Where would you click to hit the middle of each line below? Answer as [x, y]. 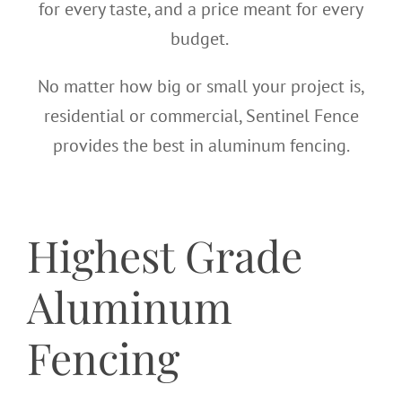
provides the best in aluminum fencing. [201, 145]
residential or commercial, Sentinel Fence [201, 115]
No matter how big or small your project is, [201, 86]
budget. [201, 38]
